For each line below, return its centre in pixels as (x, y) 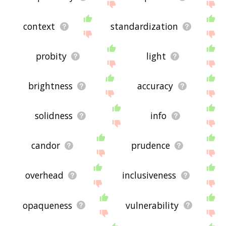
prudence (151, 146)
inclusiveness (149, 175)
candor (46, 146)
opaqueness (47, 205)
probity (51, 56)
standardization (144, 26)
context (39, 26)
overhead (44, 175)
